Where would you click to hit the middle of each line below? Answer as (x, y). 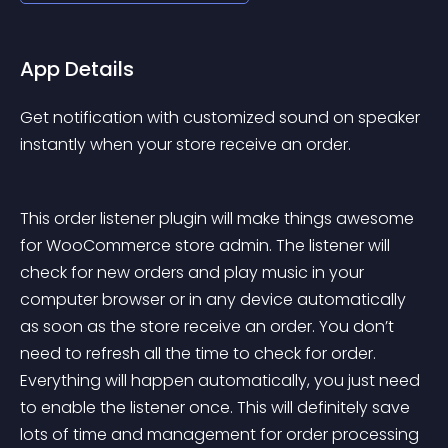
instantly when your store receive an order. (185, 144)
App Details (77, 69)
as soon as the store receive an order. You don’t (209, 326)
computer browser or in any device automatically (215, 299)
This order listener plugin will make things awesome (219, 218)
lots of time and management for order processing (221, 434)
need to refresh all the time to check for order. (200, 353)
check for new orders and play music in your (194, 272)
